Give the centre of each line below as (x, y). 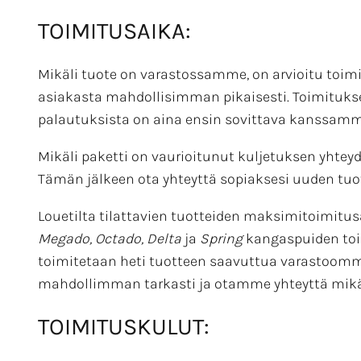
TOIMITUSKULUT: (124, 326)
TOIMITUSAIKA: (114, 31)
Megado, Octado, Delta (110, 238)
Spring (221, 238)
